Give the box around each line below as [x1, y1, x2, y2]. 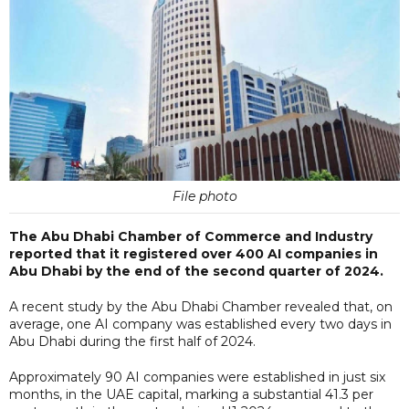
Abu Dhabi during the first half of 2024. [9, 332, 259, 350]
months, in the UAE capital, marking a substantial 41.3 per [9, 385, 373, 403]
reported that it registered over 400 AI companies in [9, 245, 378, 262]
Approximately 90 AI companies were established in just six [9, 368, 385, 385]
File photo [172, 187, 237, 204]
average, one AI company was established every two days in [9, 315, 392, 332]
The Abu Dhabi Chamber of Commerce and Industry [9, 227, 372, 245]
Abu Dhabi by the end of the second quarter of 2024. [9, 262, 383, 279]
